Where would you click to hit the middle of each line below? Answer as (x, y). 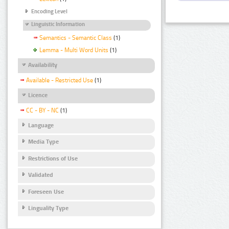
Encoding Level (49, 12)
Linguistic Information (58, 24)
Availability (43, 65)
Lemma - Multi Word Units (74, 50)
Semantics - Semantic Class (76, 38)
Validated (41, 175)
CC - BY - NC (42, 111)
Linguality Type (48, 208)
